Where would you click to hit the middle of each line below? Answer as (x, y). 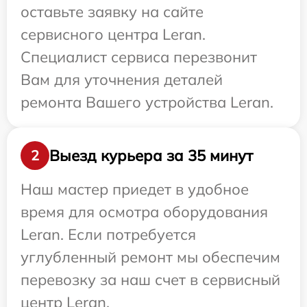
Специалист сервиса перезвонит (139, 57)
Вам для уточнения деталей (122, 80)
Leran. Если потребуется (108, 235)
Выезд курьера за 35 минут (151, 155)
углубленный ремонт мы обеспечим (150, 257)
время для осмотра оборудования (144, 212)
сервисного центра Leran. (113, 35)
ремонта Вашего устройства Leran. (147, 102)
